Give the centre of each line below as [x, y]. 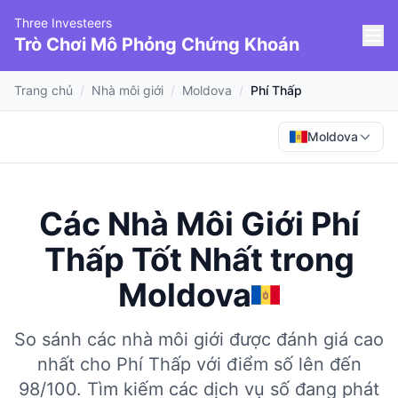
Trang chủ [44, 90]
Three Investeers [63, 23]
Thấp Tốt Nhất [153, 259]
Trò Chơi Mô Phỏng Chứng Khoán [157, 44]
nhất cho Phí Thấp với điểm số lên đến [199, 364]
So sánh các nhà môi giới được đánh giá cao [199, 339]
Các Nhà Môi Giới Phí [199, 224]
